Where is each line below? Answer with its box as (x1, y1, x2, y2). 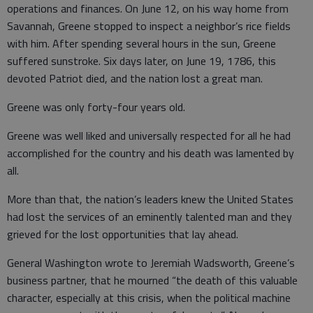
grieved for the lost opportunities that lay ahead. (7, 226, 238, 242)
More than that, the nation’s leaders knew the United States (7, 191, 293, 208)
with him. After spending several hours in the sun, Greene (7, 35, 276, 52)
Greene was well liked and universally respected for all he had (7, 127, 291, 144)
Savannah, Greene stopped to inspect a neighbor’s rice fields (7, 17, 291, 34)
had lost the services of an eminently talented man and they (7, 208, 292, 225)
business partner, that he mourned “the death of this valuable (7, 272, 298, 289)
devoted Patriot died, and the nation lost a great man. (7, 70, 263, 87)
